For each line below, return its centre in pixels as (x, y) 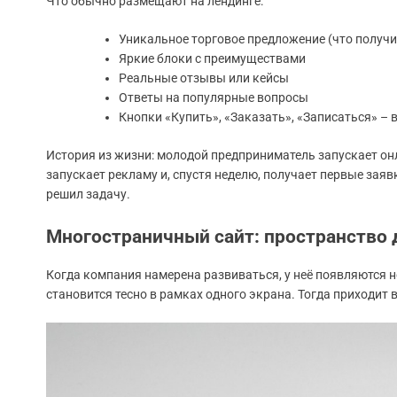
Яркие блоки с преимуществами (212, 59)
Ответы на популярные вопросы (214, 98)
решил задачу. (88, 195)
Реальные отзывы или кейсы (204, 78)
